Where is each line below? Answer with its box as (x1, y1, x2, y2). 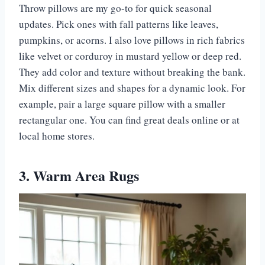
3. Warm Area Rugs (19, 165, 139, 186)
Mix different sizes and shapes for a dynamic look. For (19, 81, 245, 95)
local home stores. (19, 129, 95, 143)
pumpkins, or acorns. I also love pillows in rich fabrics (19, 33, 245, 47)
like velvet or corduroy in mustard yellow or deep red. (19, 49, 241, 63)
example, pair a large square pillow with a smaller (19, 97, 225, 111)
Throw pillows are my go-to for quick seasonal (19, 1, 212, 15)
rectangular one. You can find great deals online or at (19, 113, 240, 127)
